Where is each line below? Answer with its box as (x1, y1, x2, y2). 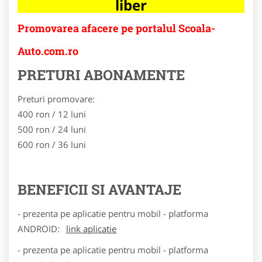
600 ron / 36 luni (18, 138, 86, 150)
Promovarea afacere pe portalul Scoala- (18, 20, 215, 35)
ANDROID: (18, 222, 62, 235)
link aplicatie (66, 222, 116, 235)
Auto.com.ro (18, 43, 78, 58)
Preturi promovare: (18, 92, 95, 105)
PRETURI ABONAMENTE (18, 65, 185, 84)
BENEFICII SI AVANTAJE (18, 180, 181, 199)
